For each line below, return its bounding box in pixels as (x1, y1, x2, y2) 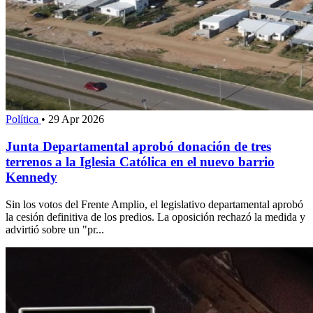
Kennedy (6, 169, 57, 184)
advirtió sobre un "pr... (6, 223, 104, 235)
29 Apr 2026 (48, 113, 104, 126)
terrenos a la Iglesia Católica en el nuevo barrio (6, 154, 275, 169)
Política (6, 113, 41, 126)
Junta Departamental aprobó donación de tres (6, 138, 271, 154)
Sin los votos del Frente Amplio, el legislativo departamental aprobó (6, 198, 303, 210)
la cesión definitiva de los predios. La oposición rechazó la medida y (6, 210, 305, 223)
